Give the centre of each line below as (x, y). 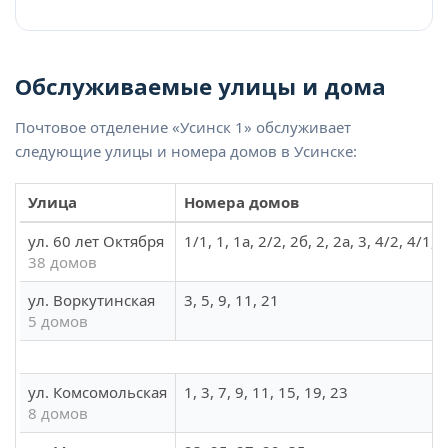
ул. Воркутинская (91, 300)
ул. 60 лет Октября (96, 241)
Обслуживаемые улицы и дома (200, 86)
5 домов (58, 321)
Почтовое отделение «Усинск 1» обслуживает (183, 127)
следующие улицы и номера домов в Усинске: (186, 151)
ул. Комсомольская (97, 392)
